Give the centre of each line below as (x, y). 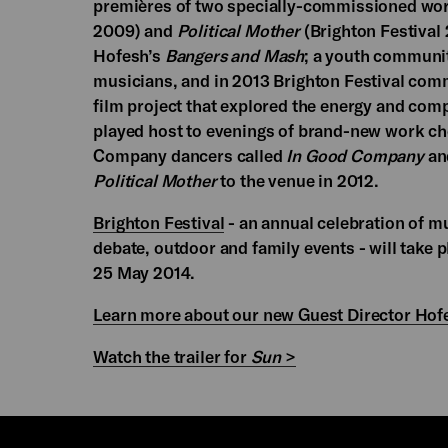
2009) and (135, 30)
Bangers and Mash (234, 55)
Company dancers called (190, 155)
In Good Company (355, 155)
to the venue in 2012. (299, 180)
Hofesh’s (129, 55)
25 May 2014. (144, 272)
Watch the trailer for (172, 356)
